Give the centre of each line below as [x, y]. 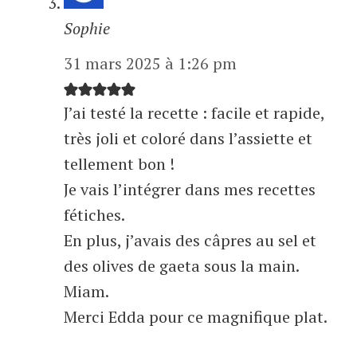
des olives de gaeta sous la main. [181, 266]
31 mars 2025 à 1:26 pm [150, 64]
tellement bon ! [119, 164]
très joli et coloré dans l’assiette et [188, 139]
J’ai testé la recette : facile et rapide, [194, 113]
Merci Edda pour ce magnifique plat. [196, 317]
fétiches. [94, 215]
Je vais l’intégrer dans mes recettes [190, 190]
